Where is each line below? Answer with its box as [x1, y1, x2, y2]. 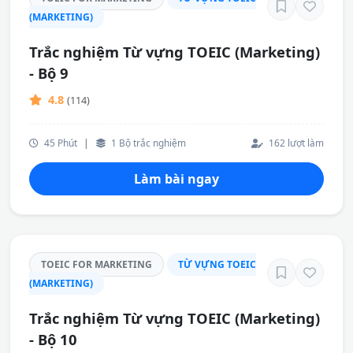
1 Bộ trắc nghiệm [109, 136, 186, 149]
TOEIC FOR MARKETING [41, 258, 152, 271]
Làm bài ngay [134, 170, 219, 188]
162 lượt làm [266, 136, 324, 149]
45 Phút [42, 136, 77, 149]
